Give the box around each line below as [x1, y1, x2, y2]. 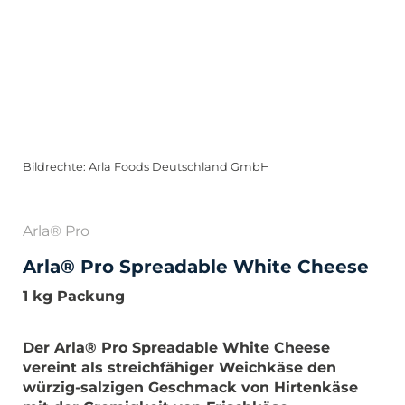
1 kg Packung [23, 287, 125, 305]
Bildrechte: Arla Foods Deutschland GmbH [23, 160, 269, 174]
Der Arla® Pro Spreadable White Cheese [23, 339, 330, 356]
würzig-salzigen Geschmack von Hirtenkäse [23, 379, 358, 396]
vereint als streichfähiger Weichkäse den [23, 359, 336, 376]
